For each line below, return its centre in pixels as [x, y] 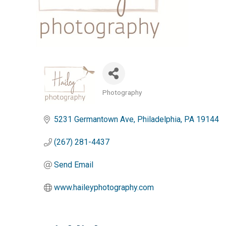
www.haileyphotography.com [104, 187]
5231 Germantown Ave [94, 119]
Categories [122, 99]
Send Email [74, 165]
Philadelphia [159, 119]
